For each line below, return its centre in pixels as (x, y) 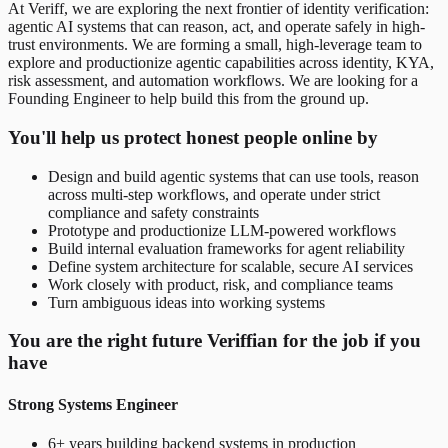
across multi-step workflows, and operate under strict (214, 194)
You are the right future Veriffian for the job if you (214, 341)
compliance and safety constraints (153, 212)
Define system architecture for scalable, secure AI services (230, 266)
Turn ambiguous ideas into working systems (186, 302)
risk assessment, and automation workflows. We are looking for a (213, 81)
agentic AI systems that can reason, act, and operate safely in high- (216, 27)
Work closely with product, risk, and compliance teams (220, 284)
